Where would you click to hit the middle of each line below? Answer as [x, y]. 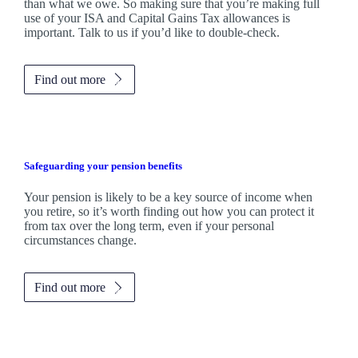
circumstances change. [80, 240]
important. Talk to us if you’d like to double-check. [155, 32]
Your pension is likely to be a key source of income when [168, 197]
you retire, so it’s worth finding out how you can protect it [169, 211]
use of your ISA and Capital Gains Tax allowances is [157, 18]
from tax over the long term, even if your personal [149, 226]
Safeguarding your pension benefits [103, 165]
